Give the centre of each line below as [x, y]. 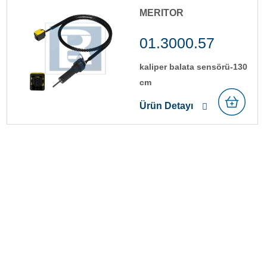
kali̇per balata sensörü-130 [193, 66]
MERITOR [162, 13]
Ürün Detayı [166, 105]
